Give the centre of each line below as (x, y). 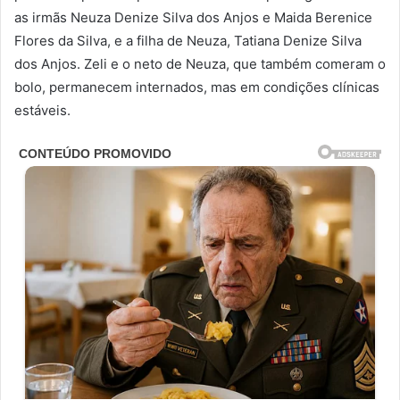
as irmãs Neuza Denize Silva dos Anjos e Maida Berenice (193, 18)
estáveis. (42, 111)
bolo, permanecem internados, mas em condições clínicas (197, 87)
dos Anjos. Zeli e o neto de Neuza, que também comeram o (200, 64)
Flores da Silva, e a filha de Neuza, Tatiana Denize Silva (188, 41)
